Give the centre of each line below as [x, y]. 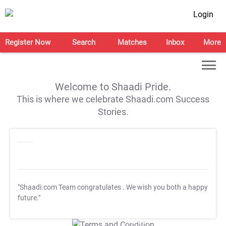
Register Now [28, 42]
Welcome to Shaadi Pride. [113, 87]
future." [29, 198]
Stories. [113, 112]
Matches [132, 42]
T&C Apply [136, 221]
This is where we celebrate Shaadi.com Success [113, 99]
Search [84, 42]
